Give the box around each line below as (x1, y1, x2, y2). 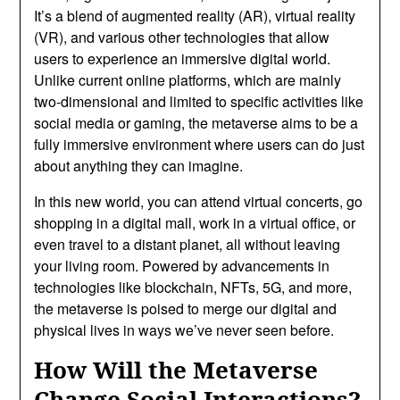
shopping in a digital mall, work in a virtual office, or (34, 212, 356, 233)
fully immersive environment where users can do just (34, 133, 365, 154)
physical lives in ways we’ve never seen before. (34, 319, 335, 340)
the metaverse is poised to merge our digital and (34, 297, 337, 319)
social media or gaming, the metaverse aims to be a (34, 112, 359, 133)
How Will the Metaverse (34, 353, 319, 386)
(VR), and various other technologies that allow (34, 26, 330, 47)
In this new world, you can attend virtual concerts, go (34, 190, 363, 212)
